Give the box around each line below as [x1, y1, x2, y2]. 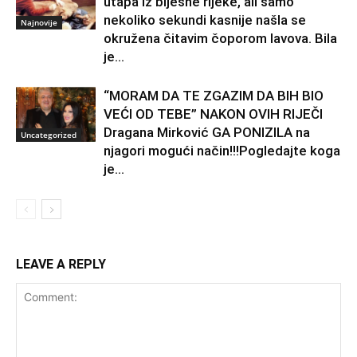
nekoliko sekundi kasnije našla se [104, 12, 306, 29]
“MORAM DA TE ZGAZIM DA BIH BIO [104, 88, 324, 104]
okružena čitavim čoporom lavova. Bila [104, 30, 337, 47]
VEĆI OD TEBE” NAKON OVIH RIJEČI [104, 106, 323, 123]
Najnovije [21, 16, 57, 28]
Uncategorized [21, 128, 76, 140]
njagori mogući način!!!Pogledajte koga [104, 143, 340, 159]
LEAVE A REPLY [16, 257, 106, 273]
